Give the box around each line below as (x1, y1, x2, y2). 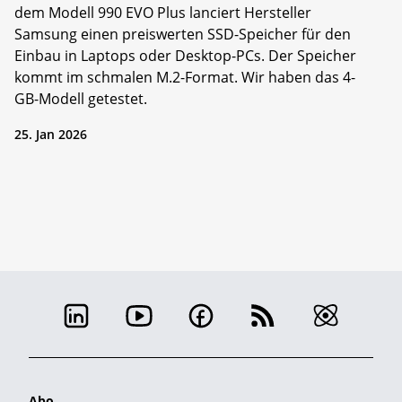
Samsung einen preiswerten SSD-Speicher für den (14, 23, 351, 44)
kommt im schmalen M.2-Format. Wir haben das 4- (14, 66, 355, 87)
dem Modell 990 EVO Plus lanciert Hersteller (14, 2, 311, 22)
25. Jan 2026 (14, 125, 87, 143)
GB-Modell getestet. (14, 88, 147, 109)
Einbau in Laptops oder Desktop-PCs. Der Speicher (14, 45, 356, 66)
